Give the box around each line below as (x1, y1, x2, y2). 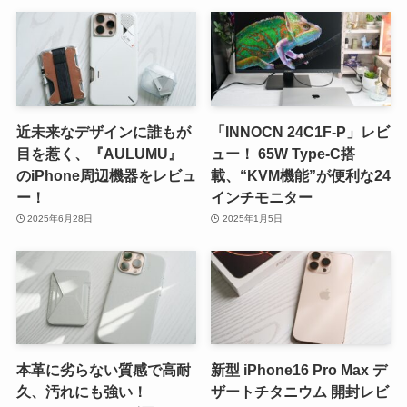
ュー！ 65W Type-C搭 (211, 144, 356, 162)
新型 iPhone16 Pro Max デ (211, 362, 388, 379)
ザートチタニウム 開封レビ (211, 383, 390, 401)
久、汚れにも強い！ (15, 383, 147, 401)
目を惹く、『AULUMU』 (15, 144, 183, 162)
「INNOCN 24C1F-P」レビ (211, 123, 391, 140)
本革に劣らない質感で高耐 (15, 362, 191, 379)
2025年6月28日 (27, 213, 94, 224)
